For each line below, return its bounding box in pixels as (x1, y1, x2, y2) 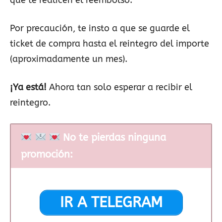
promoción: (20, 148, 73, 160)
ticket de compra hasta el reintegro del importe (10, 38, 209, 49)
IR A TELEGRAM (59, 193, 163, 211)
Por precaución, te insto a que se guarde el (10, 22, 190, 34)
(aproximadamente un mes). (10, 53, 127, 64)
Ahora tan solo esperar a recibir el (47, 81, 192, 93)
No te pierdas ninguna (60, 131, 166, 143)
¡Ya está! (10, 81, 47, 93)
